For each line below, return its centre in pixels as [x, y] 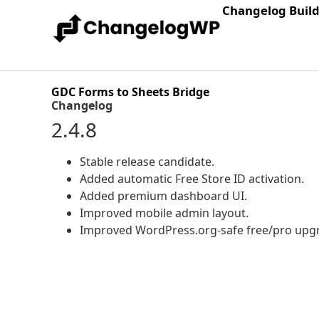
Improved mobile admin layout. [164, 213]
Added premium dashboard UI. [163, 196]
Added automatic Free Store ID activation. [192, 179]
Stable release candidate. [147, 162]
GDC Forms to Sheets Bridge [130, 92]
